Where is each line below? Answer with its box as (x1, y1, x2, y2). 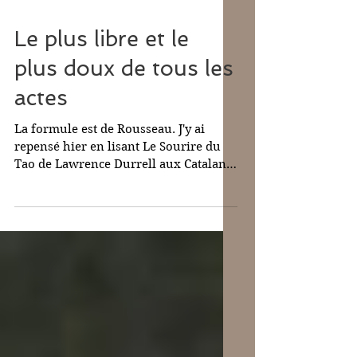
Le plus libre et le (14, 65, 189, 89)
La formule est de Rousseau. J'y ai (14, 160, 205, 175)
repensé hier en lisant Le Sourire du (14, 178, 221, 192)
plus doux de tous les (14, 94, 233, 119)
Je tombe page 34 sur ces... (14, 213, 162, 227)
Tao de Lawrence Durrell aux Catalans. (14, 195, 235, 210)
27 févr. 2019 (14, 28, 73, 41)
